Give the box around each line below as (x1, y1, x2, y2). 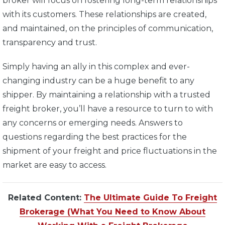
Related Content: (8, 193, 84, 203)
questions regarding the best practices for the (3, 132, 187, 142)
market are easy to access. (3, 160, 108, 170)
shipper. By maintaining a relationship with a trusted (3, 90, 210, 100)
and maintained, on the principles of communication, (3, 24, 213, 34)
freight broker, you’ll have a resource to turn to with (3, 104, 213, 114)
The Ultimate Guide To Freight (84, 193, 217, 203)
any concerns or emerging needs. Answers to (3, 118, 183, 128)
